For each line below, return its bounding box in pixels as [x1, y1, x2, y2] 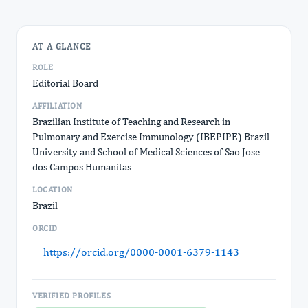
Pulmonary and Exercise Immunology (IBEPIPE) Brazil [32, 131, 269, 142]
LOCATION [32, 185, 73, 195]
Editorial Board [32, 77, 98, 89]
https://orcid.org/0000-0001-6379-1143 [43, 245, 239, 258]
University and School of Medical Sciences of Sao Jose [32, 146, 260, 157]
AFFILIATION [32, 101, 82, 111]
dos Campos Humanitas [32, 161, 131, 173]
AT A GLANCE [32, 41, 91, 52]
